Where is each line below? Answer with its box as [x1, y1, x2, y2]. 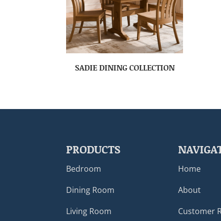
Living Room [66, 205, 112, 217]
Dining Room [66, 184, 115, 195]
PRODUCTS [66, 141, 121, 157]
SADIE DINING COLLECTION [74, 62, 175, 74]
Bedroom [66, 163, 102, 174]
